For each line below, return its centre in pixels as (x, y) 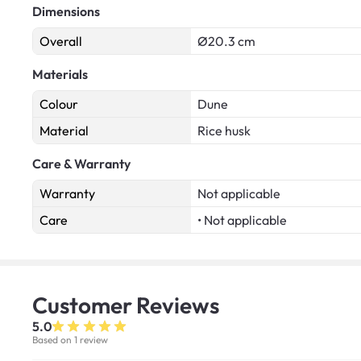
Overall (61, 41)
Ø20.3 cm (226, 41)
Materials (60, 74)
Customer (84, 305)
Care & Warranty (81, 163)
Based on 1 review (70, 339)
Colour (59, 104)
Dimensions (66, 11)
